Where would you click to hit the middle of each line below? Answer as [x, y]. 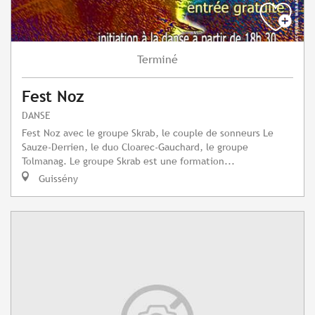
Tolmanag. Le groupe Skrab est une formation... [128, 161]
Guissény [57, 179]
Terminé [157, 60]
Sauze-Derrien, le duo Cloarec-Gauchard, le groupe [135, 147]
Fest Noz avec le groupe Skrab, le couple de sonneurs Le [148, 133]
